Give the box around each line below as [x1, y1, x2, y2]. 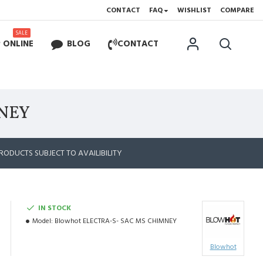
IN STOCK [38, 203, 71, 213]
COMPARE [220, 5, 254, 15]
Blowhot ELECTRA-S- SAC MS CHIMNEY [55, 216, 177, 226]
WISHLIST [177, 5, 211, 15]
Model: [32, 216, 53, 226]
